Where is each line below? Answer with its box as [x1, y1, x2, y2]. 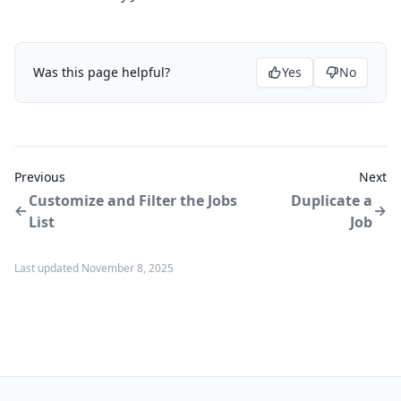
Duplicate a [291, 191, 372, 210]
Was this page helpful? [33, 64, 170, 81]
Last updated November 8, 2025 [14, 260, 174, 276]
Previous [14, 168, 65, 185]
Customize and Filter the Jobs [29, 191, 237, 210]
